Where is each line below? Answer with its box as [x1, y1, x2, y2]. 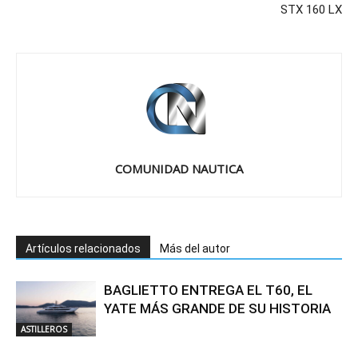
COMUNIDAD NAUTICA [115, 160, 243, 177]
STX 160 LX [280, 2, 342, 17]
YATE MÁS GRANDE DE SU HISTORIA [104, 300, 331, 316]
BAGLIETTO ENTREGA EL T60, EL [104, 281, 312, 298]
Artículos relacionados [26, 241, 141, 255]
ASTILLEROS [21, 323, 67, 335]
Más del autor [160, 241, 230, 255]
